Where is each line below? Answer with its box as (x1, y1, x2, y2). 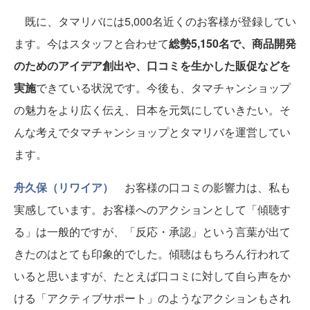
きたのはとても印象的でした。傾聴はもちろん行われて (14, 246, 291, 262)
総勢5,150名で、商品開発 (169, 35, 296, 52)
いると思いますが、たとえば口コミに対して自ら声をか (14, 268, 291, 284)
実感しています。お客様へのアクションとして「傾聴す (14, 201, 291, 218)
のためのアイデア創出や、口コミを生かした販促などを (14, 57, 291, 74)
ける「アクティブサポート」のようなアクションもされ (14, 290, 291, 307)
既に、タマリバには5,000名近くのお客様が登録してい (14, 13, 296, 30)
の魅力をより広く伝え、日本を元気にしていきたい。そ (14, 102, 291, 118)
